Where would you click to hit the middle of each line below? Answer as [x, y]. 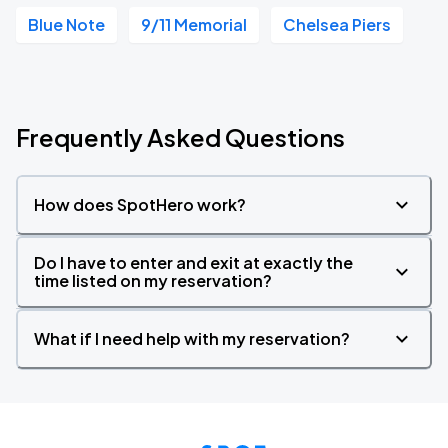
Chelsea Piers [337, 24]
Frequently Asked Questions [180, 137]
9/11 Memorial [194, 24]
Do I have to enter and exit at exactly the [193, 262]
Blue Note [66, 24]
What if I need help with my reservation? [192, 338]
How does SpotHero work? [140, 204]
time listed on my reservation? [153, 280]
